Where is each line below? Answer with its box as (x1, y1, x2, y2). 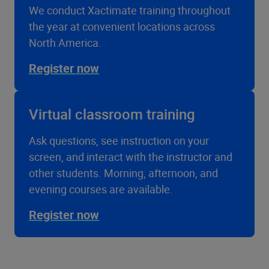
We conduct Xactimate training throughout (29, 3, 231, 17)
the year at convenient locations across (29, 19, 215, 34)
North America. (29, 35, 101, 50)
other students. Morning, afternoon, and (29, 166, 218, 180)
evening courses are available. (29, 182, 173, 196)
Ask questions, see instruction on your (29, 133, 209, 148)
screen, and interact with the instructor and (29, 150, 232, 164)
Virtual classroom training (29, 104, 195, 124)
